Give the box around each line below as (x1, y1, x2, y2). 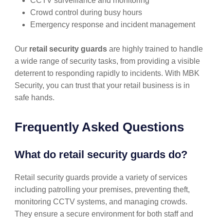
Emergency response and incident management (30, 20, 195, 29)
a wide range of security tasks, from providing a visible (15, 57, 200, 65)
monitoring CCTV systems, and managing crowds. (15, 198, 187, 206)
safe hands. (15, 93, 54, 102)
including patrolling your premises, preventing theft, (15, 185, 190, 194)
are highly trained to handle (107, 45, 203, 53)
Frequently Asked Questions (15, 120, 184, 134)
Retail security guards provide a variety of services (15, 173, 187, 182)
